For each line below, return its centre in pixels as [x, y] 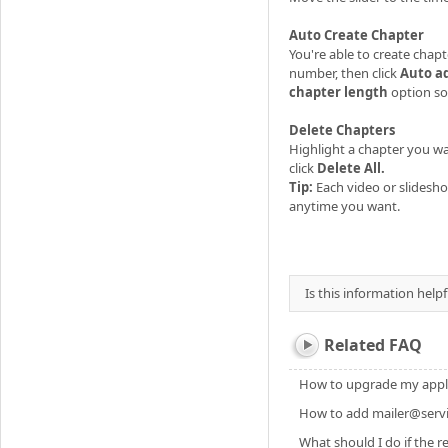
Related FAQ [373, 345]
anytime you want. [344, 206]
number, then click [344, 73]
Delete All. [351, 168]
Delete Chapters [342, 130]
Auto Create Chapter [356, 35]
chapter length [340, 92]
